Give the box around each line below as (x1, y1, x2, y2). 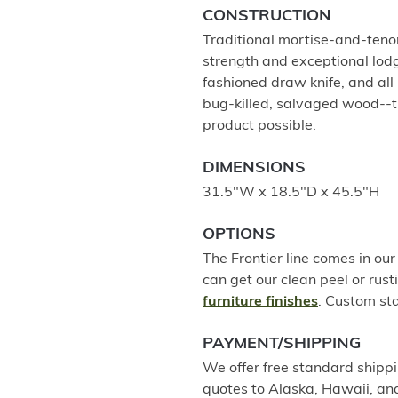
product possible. (203, 119, 316, 133)
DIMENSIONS (203, 160, 306, 177)
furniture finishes (203, 295, 318, 309)
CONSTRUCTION (203, 8, 331, 25)
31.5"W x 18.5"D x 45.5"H (203, 186, 379, 200)
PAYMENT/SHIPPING (203, 336, 361, 353)
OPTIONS (203, 227, 275, 243)
